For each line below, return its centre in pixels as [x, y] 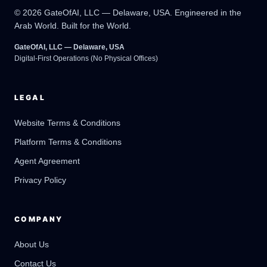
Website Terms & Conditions [67, 123]
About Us [32, 244]
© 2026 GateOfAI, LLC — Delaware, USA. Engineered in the [128, 13]
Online [61, 154]
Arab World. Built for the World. [73, 26]
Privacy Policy [40, 180]
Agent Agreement [47, 161]
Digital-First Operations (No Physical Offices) [86, 58]
